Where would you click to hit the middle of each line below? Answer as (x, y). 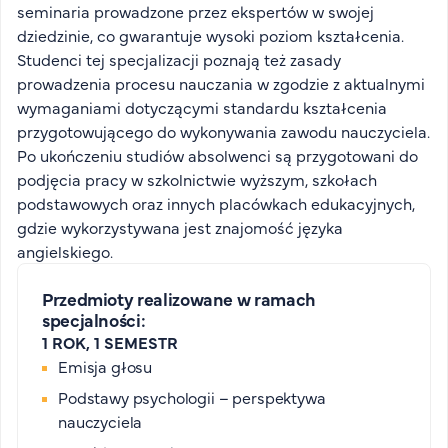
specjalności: (94, 319)
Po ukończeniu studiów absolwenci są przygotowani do (217, 155)
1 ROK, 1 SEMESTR (110, 342)
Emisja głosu (105, 366)
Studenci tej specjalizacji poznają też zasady (179, 59)
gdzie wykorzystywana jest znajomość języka (180, 227)
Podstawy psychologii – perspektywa (192, 397)
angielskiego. (65, 251)
